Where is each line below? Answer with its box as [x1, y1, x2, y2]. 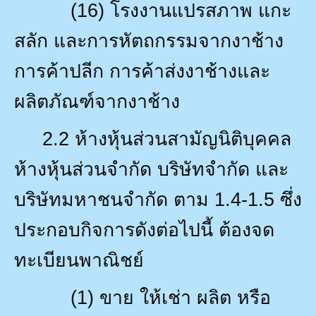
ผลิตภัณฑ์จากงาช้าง [14, 90, 180, 112]
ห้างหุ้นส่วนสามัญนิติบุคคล [75, 128, 291, 150]
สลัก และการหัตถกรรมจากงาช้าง [14, 30, 284, 51]
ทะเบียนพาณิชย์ [14, 249, 144, 271]
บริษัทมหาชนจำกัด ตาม [14, 188, 209, 210]
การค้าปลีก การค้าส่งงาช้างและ [14, 60, 270, 82]
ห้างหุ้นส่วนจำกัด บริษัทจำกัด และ [14, 158, 288, 180]
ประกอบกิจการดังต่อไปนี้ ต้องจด [14, 219, 274, 241]
